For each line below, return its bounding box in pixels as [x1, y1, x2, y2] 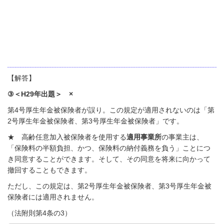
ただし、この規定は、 [7, 182, 77, 190]
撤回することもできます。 [7, 166, 91, 174]
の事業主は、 [161, 133, 203, 141]
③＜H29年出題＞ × [7, 90, 73, 98]
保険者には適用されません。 [7, 193, 98, 201]
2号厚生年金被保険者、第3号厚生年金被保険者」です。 [7, 117, 183, 125]
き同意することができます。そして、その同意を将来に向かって [7, 155, 210, 163]
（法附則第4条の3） [7, 209, 71, 217]
